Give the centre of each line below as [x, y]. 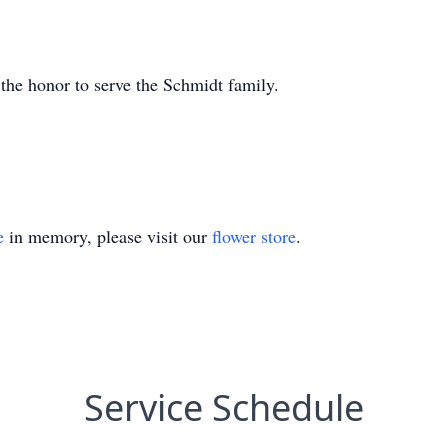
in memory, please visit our [108, 236]
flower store [254, 236]
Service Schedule [224, 407]
